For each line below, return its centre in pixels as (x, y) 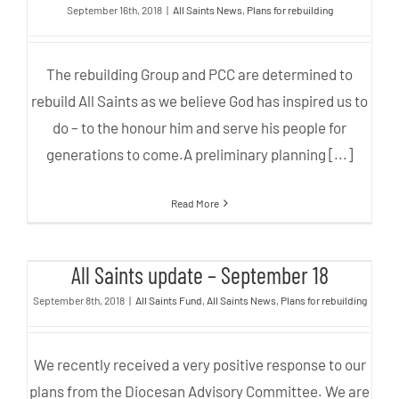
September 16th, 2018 (114, 9)
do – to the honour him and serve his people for (199, 127)
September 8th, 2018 (78, 300)
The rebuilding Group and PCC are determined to (199, 73)
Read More (195, 203)
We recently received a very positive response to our (199, 364)
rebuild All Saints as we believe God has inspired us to (199, 100)
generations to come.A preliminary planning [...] (199, 154)
